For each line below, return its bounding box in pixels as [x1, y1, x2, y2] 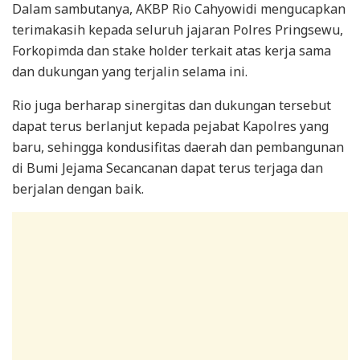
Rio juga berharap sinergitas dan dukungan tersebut [12, 96, 331, 114]
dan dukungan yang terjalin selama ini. [12, 62, 247, 80]
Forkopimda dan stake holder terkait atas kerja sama [12, 41, 331, 59]
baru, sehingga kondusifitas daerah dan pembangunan [12, 137, 344, 156]
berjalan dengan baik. [12, 179, 144, 198]
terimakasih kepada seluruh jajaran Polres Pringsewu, [12, 20, 343, 39]
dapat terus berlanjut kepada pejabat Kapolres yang [12, 117, 329, 135]
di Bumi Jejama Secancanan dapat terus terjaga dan [12, 158, 323, 177]
